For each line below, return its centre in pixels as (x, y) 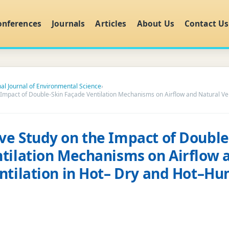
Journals (68, 23)
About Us (155, 23)
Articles (111, 23)
